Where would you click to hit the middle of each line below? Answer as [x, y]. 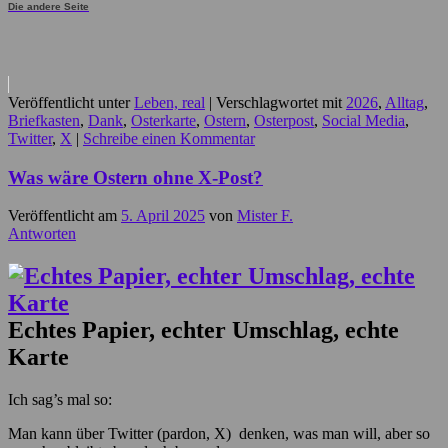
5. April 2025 [163, 216]
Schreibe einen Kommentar [169, 138]
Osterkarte [163, 120]
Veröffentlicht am [64, 216]
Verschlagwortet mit [279, 102]
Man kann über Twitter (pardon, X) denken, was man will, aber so [219, 434]
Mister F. [265, 216]
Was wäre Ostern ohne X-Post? [135, 177]
